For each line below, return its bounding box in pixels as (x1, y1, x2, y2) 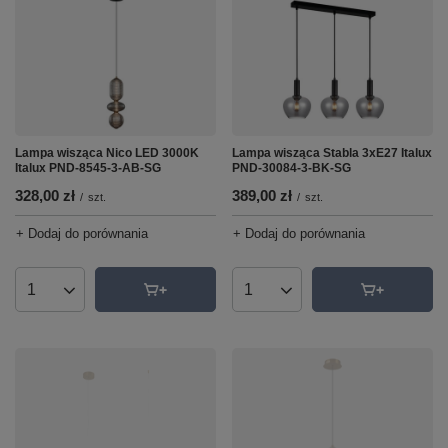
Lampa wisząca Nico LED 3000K (15, 146, 199, 160)
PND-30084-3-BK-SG (232, 161, 351, 175)
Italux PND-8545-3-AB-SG (15, 161, 161, 175)
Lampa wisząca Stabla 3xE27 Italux (232, 146, 432, 160)
